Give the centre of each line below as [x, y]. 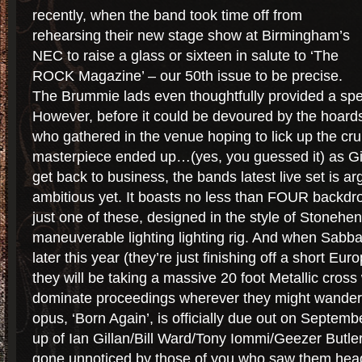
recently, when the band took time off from [167, 15]
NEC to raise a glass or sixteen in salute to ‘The [185, 56]
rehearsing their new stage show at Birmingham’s [191, 36]
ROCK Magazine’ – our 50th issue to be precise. [187, 76]
